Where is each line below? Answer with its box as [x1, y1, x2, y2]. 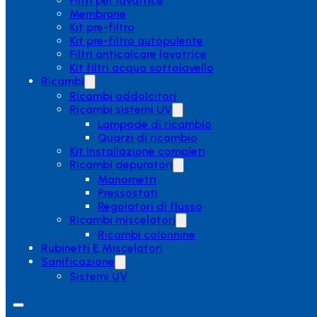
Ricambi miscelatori [69, 213, 175, 226]
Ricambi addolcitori [69, 89, 176, 103]
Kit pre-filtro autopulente [69, 34, 203, 47]
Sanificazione [41, 255, 115, 268]
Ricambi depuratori [69, 158, 173, 171]
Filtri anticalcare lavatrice [69, 47, 207, 61]
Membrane [69, 7, 126, 21]
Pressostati [98, 186, 158, 200]
